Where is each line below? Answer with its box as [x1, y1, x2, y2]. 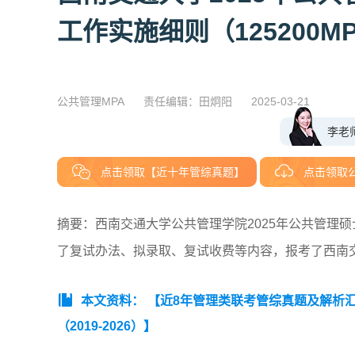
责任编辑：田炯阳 [143, 95, 232, 109]
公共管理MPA [57, 95, 124, 109]
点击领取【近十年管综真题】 [101, 166, 245, 179]
